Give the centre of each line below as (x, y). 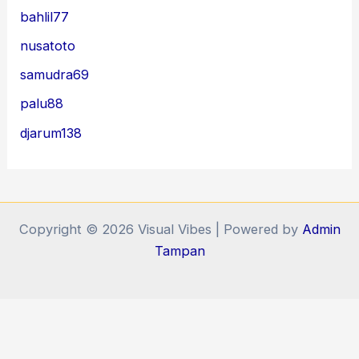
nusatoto (48, 45)
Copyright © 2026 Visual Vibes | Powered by (160, 229)
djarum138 (51, 133)
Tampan (179, 251)
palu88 (42, 104)
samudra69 (55, 75)
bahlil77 (45, 16)
